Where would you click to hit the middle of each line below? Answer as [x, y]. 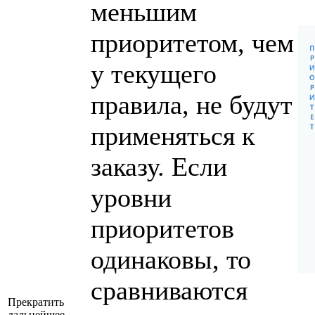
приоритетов [162, 228]
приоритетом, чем [192, 43]
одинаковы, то [171, 259]
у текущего [154, 73]
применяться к [173, 135]
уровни [131, 197]
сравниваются [169, 290]
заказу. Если [159, 166]
